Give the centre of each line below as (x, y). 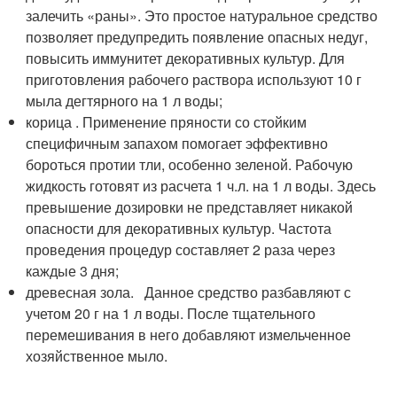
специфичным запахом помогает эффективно (177, 144)
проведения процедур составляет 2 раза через (181, 250)
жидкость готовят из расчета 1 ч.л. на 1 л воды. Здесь (201, 186)
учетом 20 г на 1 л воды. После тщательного (171, 314)
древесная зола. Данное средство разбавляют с (189, 292)
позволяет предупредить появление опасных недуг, (197, 37)
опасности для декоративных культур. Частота (179, 229)
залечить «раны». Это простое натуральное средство (202, 16)
